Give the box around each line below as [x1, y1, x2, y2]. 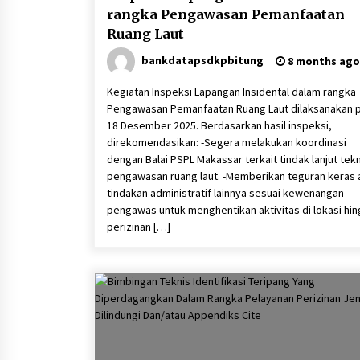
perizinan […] [107, 219, 170, 234]
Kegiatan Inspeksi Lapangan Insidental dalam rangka [107, 84, 356, 99]
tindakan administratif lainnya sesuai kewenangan [107, 186, 344, 200]
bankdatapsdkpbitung [141, 52, 264, 67]
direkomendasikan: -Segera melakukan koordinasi [107, 135, 346, 149]
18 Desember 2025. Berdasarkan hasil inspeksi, [107, 118, 332, 133]
